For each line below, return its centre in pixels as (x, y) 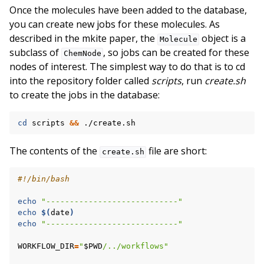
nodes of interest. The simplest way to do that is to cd (127, 67)
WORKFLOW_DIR (46, 246)
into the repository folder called (80, 81)
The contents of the (55, 151)
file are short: (177, 151)
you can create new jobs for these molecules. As (115, 24)
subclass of (35, 53)
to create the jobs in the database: (85, 95)
